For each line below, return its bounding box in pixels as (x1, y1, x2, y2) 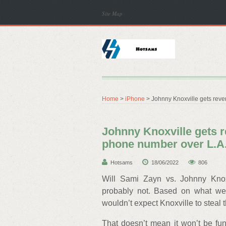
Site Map (102, 10, 123, 17)
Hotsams (110, 159, 133, 165)
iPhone (125, 95, 145, 102)
